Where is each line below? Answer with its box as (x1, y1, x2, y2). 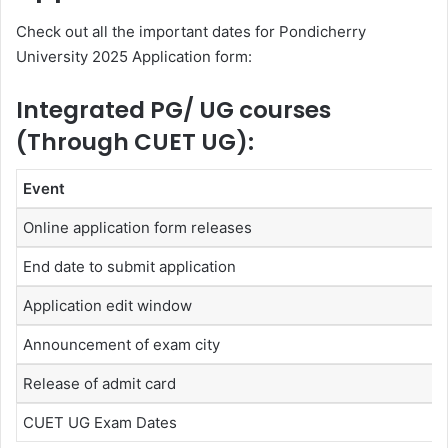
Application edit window (23, 296, 192, 316)
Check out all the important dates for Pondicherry (16, 21, 366, 41)
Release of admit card (23, 374, 176, 394)
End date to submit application (23, 257, 236, 277)
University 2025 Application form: (16, 46, 252, 66)
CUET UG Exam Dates (23, 413, 177, 433)
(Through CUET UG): (16, 125, 254, 158)
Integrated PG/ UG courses (16, 93, 331, 126)
